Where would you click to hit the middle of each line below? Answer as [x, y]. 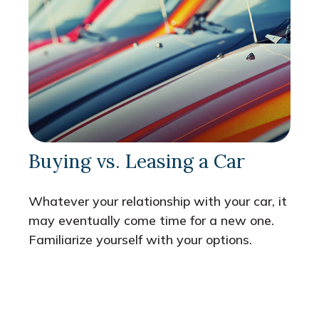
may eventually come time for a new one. [151, 221]
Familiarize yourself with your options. [140, 240]
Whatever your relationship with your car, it [158, 202]
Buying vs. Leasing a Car [137, 161]
